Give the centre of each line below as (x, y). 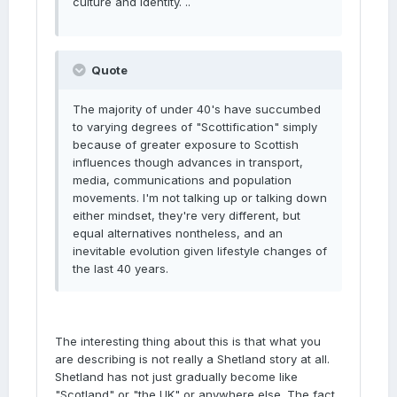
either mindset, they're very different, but (187, 215)
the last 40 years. (121, 269)
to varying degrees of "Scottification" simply (195, 127)
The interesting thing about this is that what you (188, 341)
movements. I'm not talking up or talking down (200, 198)
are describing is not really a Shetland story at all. (192, 359)
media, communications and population (182, 180)
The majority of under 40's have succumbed (197, 109)
